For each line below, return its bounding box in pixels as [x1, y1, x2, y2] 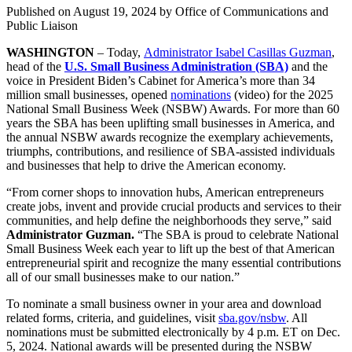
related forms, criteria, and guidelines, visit [6, 310, 218, 324]
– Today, [97, 45, 144, 59]
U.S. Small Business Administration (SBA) [64, 59, 288, 73]
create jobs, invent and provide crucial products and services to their [6, 199, 341, 213]
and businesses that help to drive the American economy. [6, 158, 286, 172]
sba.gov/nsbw [218, 310, 286, 324]
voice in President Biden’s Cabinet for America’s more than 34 [6, 73, 315, 87]
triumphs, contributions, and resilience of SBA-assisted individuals [6, 144, 335, 158]
